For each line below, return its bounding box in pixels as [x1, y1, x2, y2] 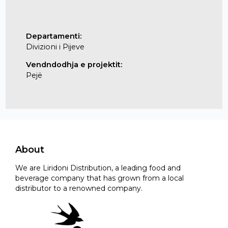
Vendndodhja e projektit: [25, 60, 122, 70]
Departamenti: [25, 31, 81, 41]
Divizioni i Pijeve [25, 42, 84, 51]
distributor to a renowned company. [15, 184, 142, 193]
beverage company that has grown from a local [15, 174, 184, 183]
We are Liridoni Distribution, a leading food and [15, 163, 181, 173]
